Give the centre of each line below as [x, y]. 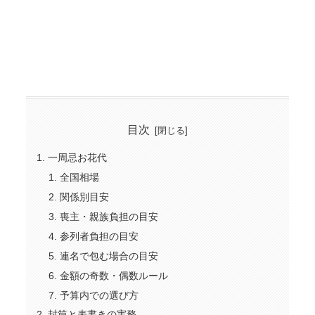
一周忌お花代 [77, 158]
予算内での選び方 [99, 295]
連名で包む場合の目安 [109, 256]
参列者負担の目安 [99, 236]
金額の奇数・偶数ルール [114, 275]
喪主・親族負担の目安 [109, 217]
